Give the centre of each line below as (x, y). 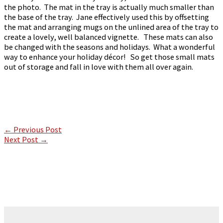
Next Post (22, 139)
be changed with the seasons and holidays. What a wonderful (110, 47)
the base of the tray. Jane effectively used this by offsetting (107, 17)
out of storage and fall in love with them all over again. (99, 67)
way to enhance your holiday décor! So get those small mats (109, 57)
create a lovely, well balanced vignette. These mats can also (109, 37)
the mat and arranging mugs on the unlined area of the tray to (111, 27)
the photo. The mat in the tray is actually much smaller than (109, 7)
